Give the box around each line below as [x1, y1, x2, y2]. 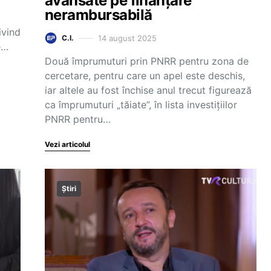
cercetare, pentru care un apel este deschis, [45, 70, 245, 82]
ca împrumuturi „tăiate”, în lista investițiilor [45, 99, 237, 111]
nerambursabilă [45, 6, 152, 24]
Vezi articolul [45, 140, 90, 149]
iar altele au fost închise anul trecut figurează [45, 84, 252, 96]
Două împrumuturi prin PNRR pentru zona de [45, 55, 249, 67]
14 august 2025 [98, 33, 157, 43]
